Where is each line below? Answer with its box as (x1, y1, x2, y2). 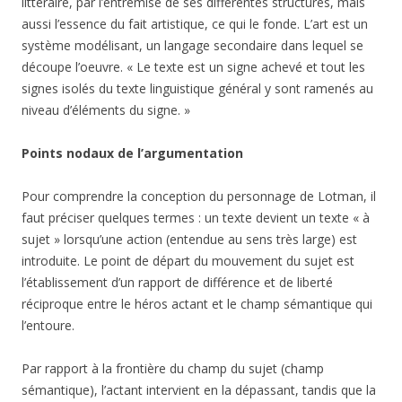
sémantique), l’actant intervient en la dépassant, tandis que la (22, 381, 376, 398)
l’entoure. (22, 317, 74, 334)
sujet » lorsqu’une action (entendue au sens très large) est (22, 231, 357, 248)
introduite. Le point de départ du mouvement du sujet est (22, 252, 354, 269)
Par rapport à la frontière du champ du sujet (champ (22, 360, 324, 377)
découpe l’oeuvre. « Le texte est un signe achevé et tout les (22, 58, 365, 75)
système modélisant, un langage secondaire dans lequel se (22, 37, 363, 54)
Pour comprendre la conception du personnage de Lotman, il (22, 188, 376, 205)
